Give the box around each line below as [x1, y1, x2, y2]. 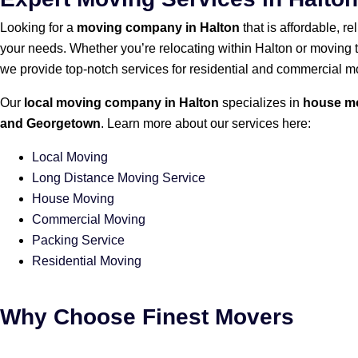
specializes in [219, 95, 303, 109]
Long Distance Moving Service [32, 170, 205, 185]
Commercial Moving [32, 212, 145, 226]
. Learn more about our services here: [101, 116, 311, 130]
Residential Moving [32, 253, 141, 268]
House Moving [32, 191, 114, 205]
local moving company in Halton [24, 95, 219, 109]
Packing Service [32, 233, 125, 247]
